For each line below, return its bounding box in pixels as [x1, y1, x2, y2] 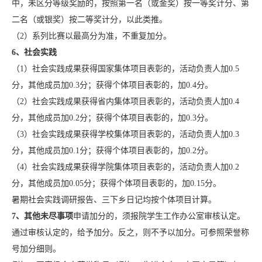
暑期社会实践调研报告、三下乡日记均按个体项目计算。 [11, 195, 216, 205]
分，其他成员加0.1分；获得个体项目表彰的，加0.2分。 [11, 146, 213, 156]
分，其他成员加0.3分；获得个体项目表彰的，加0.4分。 [11, 81, 213, 90]
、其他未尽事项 [15, 212, 73, 221]
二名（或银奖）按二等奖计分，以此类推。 [11, 15, 167, 25]
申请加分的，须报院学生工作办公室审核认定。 [73, 212, 245, 221]
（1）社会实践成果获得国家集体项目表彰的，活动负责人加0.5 [11, 64, 239, 74]
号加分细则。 [11, 244, 61, 254]
